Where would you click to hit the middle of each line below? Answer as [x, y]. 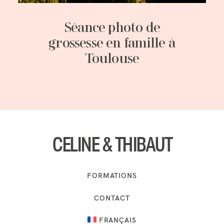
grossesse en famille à [112, 44]
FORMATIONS [112, 176]
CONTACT [112, 198]
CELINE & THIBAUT [112, 145]
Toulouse [112, 59]
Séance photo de [112, 28]
